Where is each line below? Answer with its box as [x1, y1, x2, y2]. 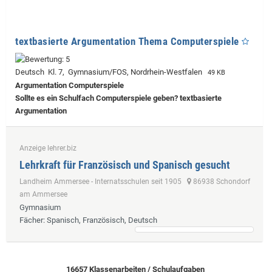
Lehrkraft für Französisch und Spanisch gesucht [19, 158, 230, 171]
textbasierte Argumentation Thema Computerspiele [15, 35, 239, 47]
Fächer [19, 215, 43, 225]
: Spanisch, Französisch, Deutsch [43, 215, 157, 225]
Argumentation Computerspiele [15, 80, 124, 90]
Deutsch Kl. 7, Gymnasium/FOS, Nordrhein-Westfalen [15, 67, 206, 76]
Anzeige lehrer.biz [19, 143, 76, 152]
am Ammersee [19, 189, 67, 199]
